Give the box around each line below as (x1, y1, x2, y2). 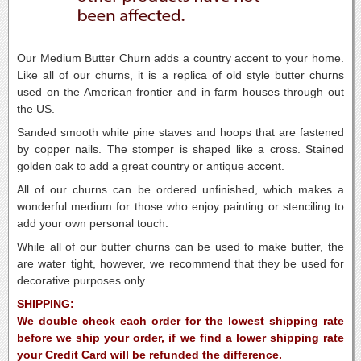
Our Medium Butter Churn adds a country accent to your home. (17, 52, 344, 64)
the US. (17, 102, 55, 115)
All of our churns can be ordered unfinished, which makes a (17, 183, 344, 196)
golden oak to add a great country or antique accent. (17, 160, 284, 172)
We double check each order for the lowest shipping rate (17, 314, 344, 327)
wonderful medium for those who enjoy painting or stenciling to (17, 200, 344, 213)
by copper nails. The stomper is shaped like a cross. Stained (17, 143, 344, 156)
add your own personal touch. (17, 217, 168, 230)
